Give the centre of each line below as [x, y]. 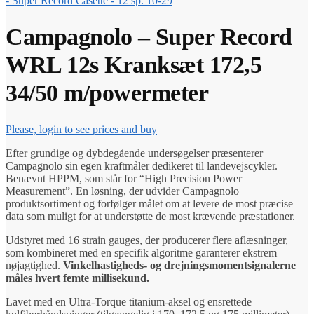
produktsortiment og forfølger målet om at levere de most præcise [149, 203]
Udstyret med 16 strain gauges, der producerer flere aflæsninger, [147, 240]
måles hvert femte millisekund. [77, 278]
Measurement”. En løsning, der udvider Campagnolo [122, 191]
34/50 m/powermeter [107, 93]
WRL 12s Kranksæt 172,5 [134, 64]
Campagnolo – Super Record [149, 36]
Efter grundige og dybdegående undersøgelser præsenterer [134, 153]
